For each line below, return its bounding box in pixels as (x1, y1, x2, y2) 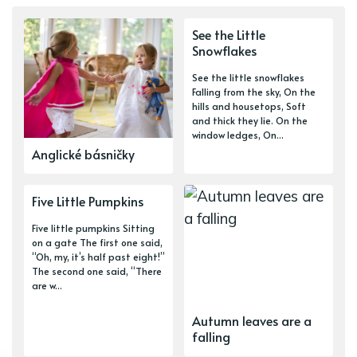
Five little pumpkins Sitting (32, 222, 155, 235)
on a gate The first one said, (32, 236, 163, 249)
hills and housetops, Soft (192, 100, 306, 113)
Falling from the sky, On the (192, 85, 316, 99)
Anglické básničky (32, 145, 135, 163)
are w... (32, 279, 62, 292)
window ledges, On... (192, 128, 284, 142)
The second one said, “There (32, 265, 162, 278)
